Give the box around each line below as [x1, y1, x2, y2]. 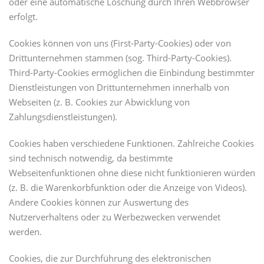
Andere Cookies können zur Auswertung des [9, 196, 189, 209]
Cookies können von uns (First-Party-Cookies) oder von [9, 37, 231, 49]
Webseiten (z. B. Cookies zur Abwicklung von [9, 96, 190, 108]
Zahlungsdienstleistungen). [9, 111, 117, 123]
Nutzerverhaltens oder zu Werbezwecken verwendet [9, 211, 220, 223]
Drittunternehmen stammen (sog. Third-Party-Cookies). [9, 52, 232, 64]
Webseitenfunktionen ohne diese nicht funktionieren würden [9, 167, 255, 179]
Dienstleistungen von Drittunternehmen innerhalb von [9, 81, 229, 94]
